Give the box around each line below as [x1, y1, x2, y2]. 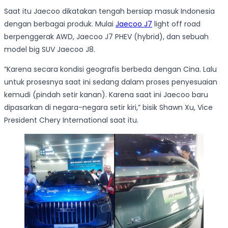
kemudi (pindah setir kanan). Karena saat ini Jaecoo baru [4, 90, 208, 100]
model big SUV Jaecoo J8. [4, 44, 95, 55]
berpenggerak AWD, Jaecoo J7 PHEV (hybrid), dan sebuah [4, 32, 209, 42]
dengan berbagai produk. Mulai [4, 19, 116, 30]
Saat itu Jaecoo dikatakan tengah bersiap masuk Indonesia [4, 6, 215, 17]
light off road [152, 19, 201, 30]
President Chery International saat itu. [4, 115, 138, 126]
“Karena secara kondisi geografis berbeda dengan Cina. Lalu [4, 64, 217, 75]
